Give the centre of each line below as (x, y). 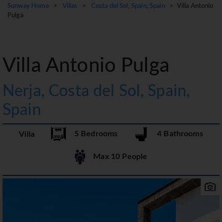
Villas (70, 6)
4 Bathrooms (176, 134)
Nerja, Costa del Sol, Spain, (96, 91)
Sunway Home (28, 6)
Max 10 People (116, 157)
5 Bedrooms (92, 134)
